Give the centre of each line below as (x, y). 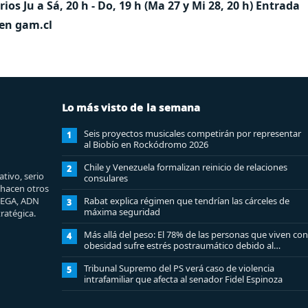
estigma (100, 256)
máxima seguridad (122, 211)
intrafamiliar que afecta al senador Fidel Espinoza (183, 279)
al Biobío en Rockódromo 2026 (146, 144)
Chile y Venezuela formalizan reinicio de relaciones (185, 167)
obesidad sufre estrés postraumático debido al (178, 245)
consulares (106, 178)
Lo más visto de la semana (131, 107)
